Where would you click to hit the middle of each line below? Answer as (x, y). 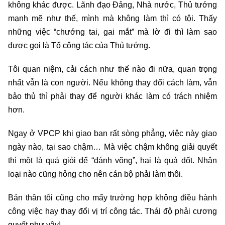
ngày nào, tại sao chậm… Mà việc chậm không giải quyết (113, 147)
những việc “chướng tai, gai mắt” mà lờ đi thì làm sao (113, 32)
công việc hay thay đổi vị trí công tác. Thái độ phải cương (113, 211)
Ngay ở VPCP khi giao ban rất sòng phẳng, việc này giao (113, 133)
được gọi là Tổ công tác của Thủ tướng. (79, 45)
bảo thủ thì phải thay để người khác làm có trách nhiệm (113, 96)
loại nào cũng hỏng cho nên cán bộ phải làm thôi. (95, 174)
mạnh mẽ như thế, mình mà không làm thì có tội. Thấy (113, 18)
